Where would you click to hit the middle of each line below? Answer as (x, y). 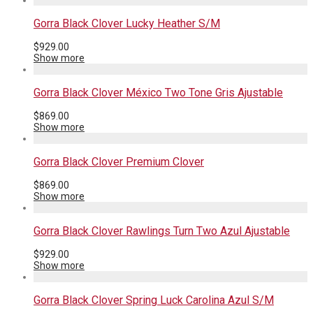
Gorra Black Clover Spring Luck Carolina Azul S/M (154, 300)
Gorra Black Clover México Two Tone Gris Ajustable (158, 93)
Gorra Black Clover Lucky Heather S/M (127, 23)
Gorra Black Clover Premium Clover (119, 162)
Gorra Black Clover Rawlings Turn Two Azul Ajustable (162, 231)
